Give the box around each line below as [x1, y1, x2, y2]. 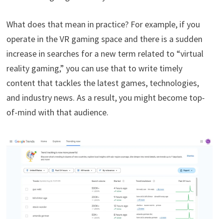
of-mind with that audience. [6, 107, 109, 118]
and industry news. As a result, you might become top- [6, 92, 205, 104]
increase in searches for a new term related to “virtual [6, 48, 203, 60]
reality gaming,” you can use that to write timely [6, 63, 182, 74]
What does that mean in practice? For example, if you [6, 19, 200, 30]
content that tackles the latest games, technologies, [6, 77, 199, 89]
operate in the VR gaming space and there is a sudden [6, 33, 202, 45]
